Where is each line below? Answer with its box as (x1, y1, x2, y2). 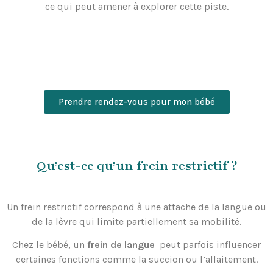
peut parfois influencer (157, 239, 261, 251)
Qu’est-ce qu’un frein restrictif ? (36, 157, 237, 175)
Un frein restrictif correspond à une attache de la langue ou (7, 200, 266, 213)
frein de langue (87, 239, 157, 251)
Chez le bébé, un (12, 239, 87, 251)
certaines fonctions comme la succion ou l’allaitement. (15, 253, 258, 266)
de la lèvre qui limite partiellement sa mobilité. (32, 215, 241, 227)
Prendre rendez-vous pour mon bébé (58, 96, 215, 107)
